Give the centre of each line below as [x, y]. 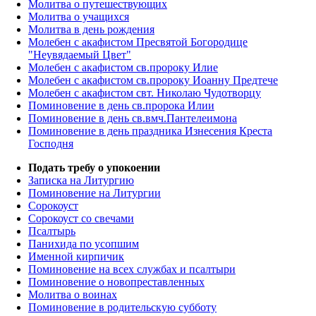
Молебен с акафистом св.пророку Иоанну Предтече [153, 80]
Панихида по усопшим [84, 243]
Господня [51, 143]
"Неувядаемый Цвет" [80, 54]
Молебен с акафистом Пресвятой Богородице [138, 42]
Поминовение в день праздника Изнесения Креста [150, 130]
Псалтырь [52, 231]
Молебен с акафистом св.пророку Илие [123, 67]
